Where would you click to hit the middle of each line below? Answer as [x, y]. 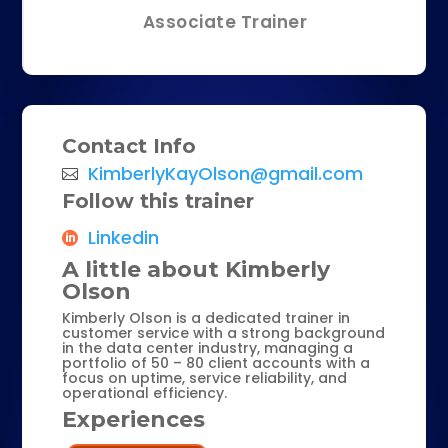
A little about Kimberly [196, 270]
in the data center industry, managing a [208, 347]
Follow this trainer [158, 201]
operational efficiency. [145, 392]
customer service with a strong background [224, 332]
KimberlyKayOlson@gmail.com [226, 174]
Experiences [134, 420]
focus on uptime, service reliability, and [205, 377]
